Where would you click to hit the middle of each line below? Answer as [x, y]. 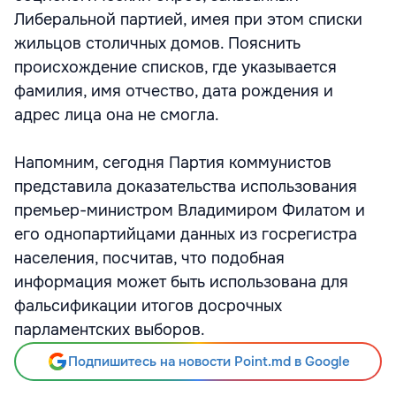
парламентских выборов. [110, 330]
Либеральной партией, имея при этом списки [188, 19]
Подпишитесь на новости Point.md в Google [209, 362]
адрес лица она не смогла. [117, 115]
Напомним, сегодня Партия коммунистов [173, 163]
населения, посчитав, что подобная [149, 258]
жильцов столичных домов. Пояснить [157, 43]
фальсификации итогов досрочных [148, 306]
